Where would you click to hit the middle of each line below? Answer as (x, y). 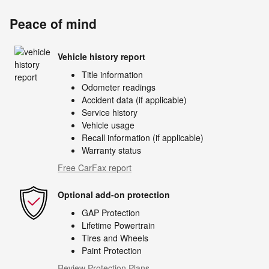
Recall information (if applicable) (143, 137)
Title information (112, 74)
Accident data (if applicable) (134, 99)
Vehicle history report (101, 57)
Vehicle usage (108, 125)
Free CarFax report (95, 167)
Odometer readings (119, 87)
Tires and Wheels (115, 237)
